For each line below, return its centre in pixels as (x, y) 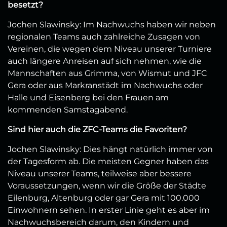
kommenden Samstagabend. (68, 109)
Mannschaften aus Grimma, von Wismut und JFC (107, 73)
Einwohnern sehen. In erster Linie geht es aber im (109, 210)
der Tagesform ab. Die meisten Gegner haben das (108, 161)
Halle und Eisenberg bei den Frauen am (88, 97)
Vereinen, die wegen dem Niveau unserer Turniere (110, 49)
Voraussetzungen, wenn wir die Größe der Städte (107, 185)
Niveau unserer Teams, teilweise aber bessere (100, 173)
